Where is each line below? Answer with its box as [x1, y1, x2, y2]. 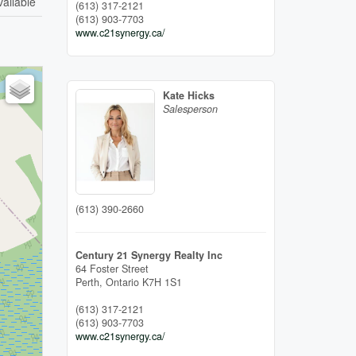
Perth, [75, 274, 106, 289]
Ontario [105, 274, 139, 289]
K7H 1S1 [141, 274, 182, 289]
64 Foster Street [75, 261, 149, 276]
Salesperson [162, 101, 218, 116]
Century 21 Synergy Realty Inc [75, 247, 222, 262]
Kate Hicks [162, 87, 215, 103]
